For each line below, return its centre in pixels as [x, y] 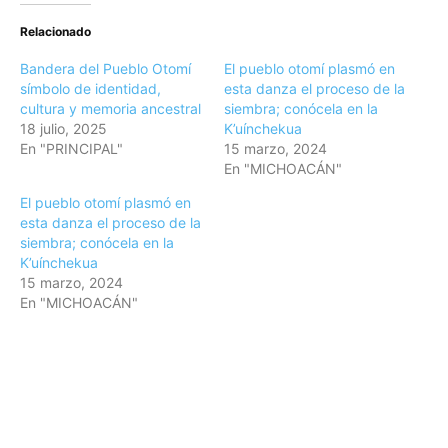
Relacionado [55, 32]
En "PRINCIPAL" [71, 149]
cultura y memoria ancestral [110, 109]
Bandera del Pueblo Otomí [105, 69]
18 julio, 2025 [63, 129]
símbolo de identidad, [90, 89]
